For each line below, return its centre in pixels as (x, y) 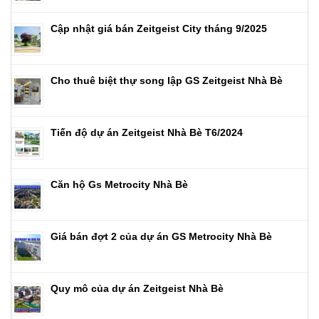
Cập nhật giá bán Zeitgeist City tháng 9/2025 (159, 28)
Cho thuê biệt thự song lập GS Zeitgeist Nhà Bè (167, 80)
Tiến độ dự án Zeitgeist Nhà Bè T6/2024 (147, 132)
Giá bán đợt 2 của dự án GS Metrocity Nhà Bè (161, 236)
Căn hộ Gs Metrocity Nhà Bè (119, 184)
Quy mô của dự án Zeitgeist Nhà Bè (137, 288)
